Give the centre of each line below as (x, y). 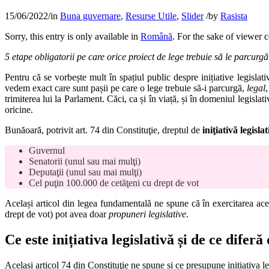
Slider (192, 16)
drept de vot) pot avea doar (57, 214)
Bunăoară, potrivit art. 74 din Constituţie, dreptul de (104, 130)
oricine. (19, 110)
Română (156, 37)
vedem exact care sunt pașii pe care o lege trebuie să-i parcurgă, (126, 88)
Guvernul (47, 151)
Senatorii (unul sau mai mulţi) (85, 162)
